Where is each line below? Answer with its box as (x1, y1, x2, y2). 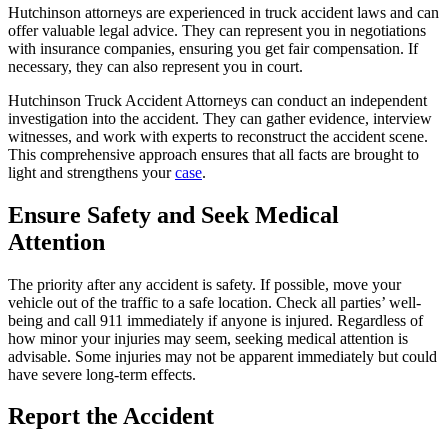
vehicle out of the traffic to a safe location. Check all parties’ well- (8, 293, 421, 311)
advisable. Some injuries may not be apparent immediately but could (8, 347, 437, 365)
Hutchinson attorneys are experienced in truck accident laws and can (8, 3, 439, 21)
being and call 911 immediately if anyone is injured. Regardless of (8, 311, 423, 329)
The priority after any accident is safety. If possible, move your (8, 275, 401, 293)
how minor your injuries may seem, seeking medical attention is (8, 329, 408, 347)
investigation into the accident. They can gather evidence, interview (8, 109, 432, 127)
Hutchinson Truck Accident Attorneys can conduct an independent (8, 91, 427, 109)
